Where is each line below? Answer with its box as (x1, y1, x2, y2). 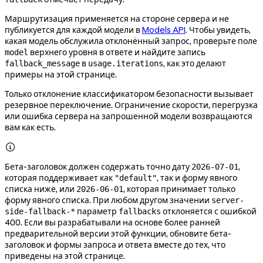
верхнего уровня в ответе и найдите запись (28, 47, 205, 58)
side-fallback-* (5, 207, 75, 217)
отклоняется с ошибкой (161, 206, 257, 217)
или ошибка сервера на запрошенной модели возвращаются (5, 111, 252, 122)
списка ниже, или (5, 184, 76, 195)
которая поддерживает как (5, 173, 114, 184)
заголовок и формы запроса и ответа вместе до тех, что (5, 240, 225, 251)
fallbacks (119, 207, 161, 217)
